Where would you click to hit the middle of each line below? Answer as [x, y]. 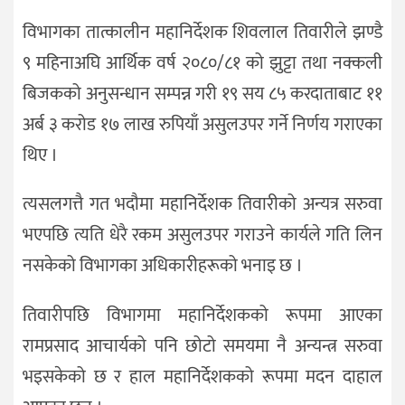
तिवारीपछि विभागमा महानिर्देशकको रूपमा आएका [202, 316]
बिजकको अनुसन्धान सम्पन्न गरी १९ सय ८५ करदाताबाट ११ [202, 94]
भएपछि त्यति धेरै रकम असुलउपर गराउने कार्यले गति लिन [202, 235]
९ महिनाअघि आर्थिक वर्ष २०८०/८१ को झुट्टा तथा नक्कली [202, 63]
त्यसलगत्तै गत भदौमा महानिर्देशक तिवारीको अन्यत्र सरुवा [202, 205]
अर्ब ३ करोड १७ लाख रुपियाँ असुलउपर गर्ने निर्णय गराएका [202, 124]
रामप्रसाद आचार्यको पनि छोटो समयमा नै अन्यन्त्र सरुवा [202, 347]
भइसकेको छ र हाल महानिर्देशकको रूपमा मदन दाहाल [202, 377]
